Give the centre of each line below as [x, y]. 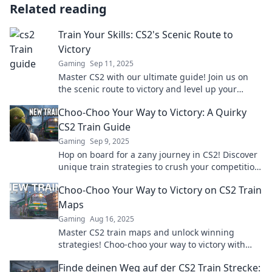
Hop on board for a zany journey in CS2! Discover [158, 155]
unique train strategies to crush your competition [159, 167]
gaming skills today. [99, 101]
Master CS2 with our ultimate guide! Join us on [153, 77]
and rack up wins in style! [110, 179]
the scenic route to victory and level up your [148, 89]
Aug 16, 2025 [112, 219]
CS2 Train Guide [94, 127]
